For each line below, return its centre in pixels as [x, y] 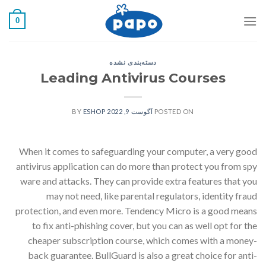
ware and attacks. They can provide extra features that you [139, 180]
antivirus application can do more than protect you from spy [137, 166]
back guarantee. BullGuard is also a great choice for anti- [142, 255]
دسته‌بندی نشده [133, 62]
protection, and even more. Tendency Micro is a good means [136, 210]
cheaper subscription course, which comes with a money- [142, 240]
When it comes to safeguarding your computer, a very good [138, 151]
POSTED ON [174, 111]
